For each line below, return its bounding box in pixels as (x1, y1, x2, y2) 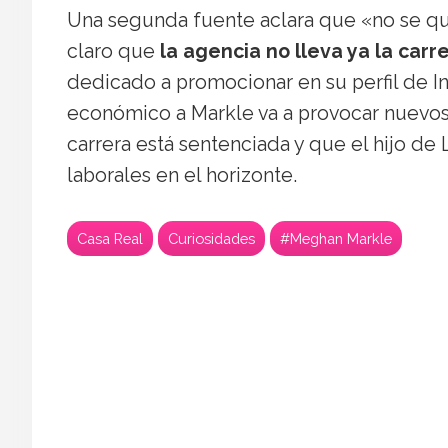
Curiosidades (168, 229, 255, 247)
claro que (67, 39, 160, 63)
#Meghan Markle (280, 229, 392, 247)
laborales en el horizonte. (67, 163, 297, 187)
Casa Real (77, 229, 143, 247)
